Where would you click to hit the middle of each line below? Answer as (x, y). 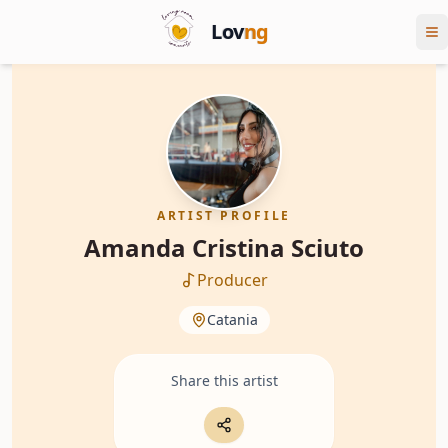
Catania (232, 319)
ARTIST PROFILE (224, 215)
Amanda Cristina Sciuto (224, 247)
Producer (232, 280)
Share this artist (224, 380)
